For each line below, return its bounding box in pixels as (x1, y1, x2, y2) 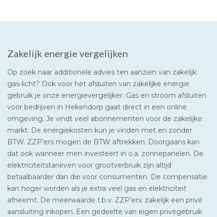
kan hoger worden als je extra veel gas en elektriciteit (7, 184, 186, 193)
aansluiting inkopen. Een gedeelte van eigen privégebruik (7, 207, 202, 216)
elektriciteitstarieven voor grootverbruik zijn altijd (7, 160, 171, 170)
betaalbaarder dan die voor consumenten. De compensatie (7, 172, 207, 181)
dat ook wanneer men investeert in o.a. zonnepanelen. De (7, 149, 203, 158)
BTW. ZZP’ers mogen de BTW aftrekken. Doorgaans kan (7, 137, 200, 146)
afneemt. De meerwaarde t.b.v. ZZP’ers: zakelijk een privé (7, 195, 202, 204)
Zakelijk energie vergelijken (7, 47, 128, 59)
